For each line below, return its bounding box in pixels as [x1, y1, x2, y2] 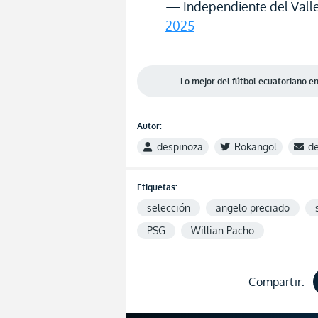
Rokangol [234, 141, 277, 153]
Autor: [137, 121, 162, 131]
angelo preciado [216, 202, 290, 214]
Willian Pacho [191, 224, 254, 236]
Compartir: [248, 275, 305, 289]
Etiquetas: [137, 182, 177, 192]
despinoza [157, 141, 203, 153]
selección [147, 202, 190, 214]
